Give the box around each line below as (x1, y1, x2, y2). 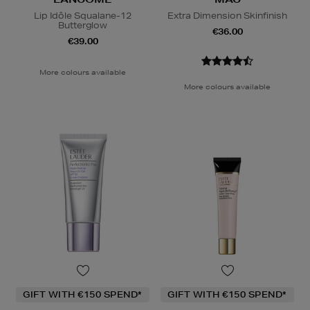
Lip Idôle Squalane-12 (34, 9, 131, 21)
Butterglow (58, 19, 107, 31)
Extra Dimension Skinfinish (167, 9, 287, 21)
